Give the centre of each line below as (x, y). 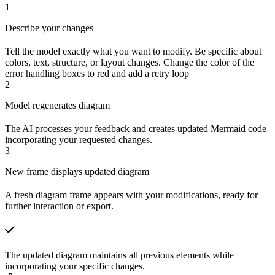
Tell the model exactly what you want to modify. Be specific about (133, 52)
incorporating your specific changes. (75, 266)
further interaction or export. (59, 206)
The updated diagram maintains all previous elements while (119, 255)
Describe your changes (49, 28)
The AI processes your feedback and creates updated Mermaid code (136, 129)
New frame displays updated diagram (77, 172)
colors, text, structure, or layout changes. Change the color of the (130, 63)
